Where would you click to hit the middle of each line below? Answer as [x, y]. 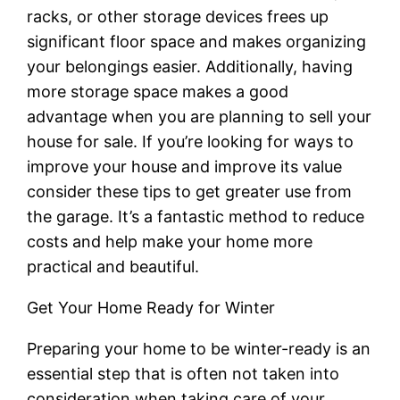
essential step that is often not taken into [183, 373]
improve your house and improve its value [185, 166]
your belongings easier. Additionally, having [190, 66]
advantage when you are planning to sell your [200, 116]
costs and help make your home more [170, 241]
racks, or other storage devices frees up [178, 16]
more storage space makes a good [158, 91]
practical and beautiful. [113, 266]
